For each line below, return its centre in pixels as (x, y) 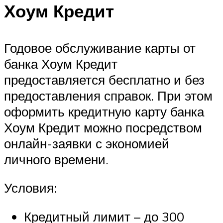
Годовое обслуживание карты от (100, 48)
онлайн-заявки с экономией (87, 143)
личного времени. (56, 159)
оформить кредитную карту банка (104, 111)
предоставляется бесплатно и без (104, 79)
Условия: (30, 188)
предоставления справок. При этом (108, 95)
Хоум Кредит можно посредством (103, 127)
